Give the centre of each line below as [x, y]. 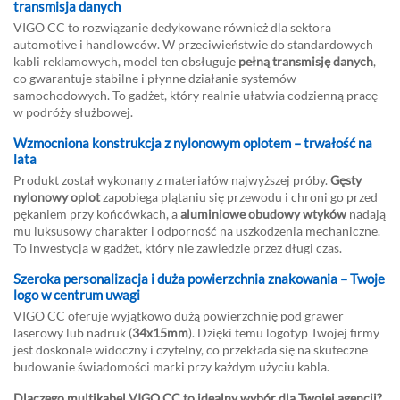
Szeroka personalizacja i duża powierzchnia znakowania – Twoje [199, 279]
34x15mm [160, 333]
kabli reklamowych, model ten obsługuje [126, 61]
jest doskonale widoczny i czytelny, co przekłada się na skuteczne [191, 350]
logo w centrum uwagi [77, 295]
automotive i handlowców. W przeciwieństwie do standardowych [193, 44]
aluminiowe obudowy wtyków [263, 214]
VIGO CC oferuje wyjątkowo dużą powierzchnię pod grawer [179, 316]
